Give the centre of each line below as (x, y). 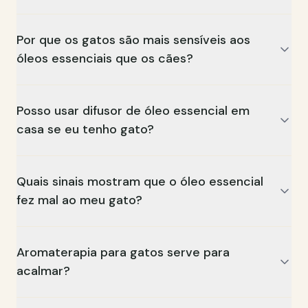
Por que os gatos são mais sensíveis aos (133, 40)
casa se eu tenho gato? (85, 129)
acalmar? (43, 271)
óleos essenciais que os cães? (105, 58)
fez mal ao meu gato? (79, 200)
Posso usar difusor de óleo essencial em (133, 111)
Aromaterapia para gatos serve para (123, 252)
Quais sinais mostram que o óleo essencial (140, 181)
